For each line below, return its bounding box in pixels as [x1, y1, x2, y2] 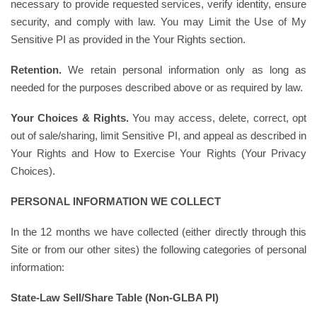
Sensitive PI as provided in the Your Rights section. [11, 33, 246, 45]
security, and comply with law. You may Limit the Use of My [11, 16, 306, 28]
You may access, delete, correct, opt [129, 112, 306, 124]
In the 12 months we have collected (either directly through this [11, 226, 306, 238]
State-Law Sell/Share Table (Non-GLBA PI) [11, 292, 219, 304]
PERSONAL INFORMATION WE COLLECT [11, 195, 221, 207]
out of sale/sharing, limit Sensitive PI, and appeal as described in [11, 129, 306, 142]
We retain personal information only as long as [62, 64, 306, 76]
